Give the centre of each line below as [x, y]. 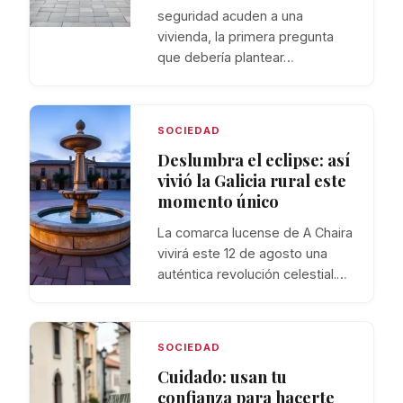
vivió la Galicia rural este [252, 181]
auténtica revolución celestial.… [252, 274]
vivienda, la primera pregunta [246, 37]
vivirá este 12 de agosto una [242, 254]
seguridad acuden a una [230, 16]
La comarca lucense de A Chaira [255, 233]
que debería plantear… [226, 58]
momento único [218, 201]
